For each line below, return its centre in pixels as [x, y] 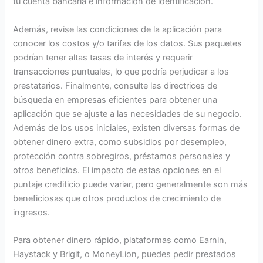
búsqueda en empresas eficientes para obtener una [115, 100]
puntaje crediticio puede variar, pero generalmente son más [131, 184]
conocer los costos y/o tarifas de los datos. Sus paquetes [128, 43]
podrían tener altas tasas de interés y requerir [103, 57]
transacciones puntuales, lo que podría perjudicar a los [121, 71]
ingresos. [32, 212]
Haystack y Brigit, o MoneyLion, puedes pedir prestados [125, 254]
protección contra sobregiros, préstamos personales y [122, 156]
